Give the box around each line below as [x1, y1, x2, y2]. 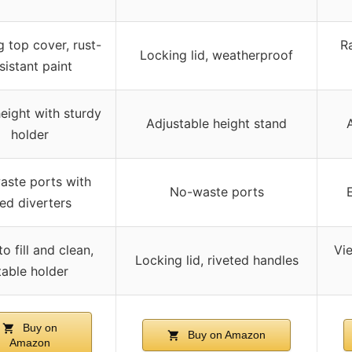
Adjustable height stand [146, 115, 287, 131]
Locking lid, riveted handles [134, 251, 299, 268]
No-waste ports [169, 183, 264, 200]
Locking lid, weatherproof [140, 46, 293, 63]
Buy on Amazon [184, 328, 266, 341]
